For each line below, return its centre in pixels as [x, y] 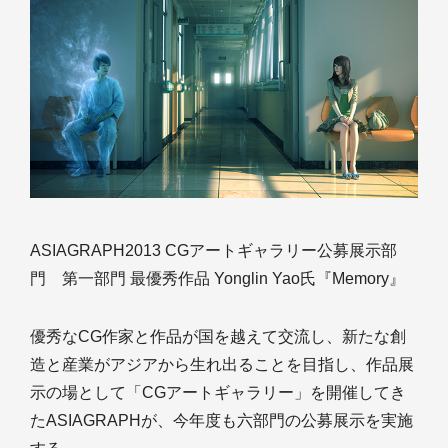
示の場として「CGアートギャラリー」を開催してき [218, 393]
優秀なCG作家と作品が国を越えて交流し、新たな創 [218, 337]
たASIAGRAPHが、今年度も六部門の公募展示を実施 [221, 421]
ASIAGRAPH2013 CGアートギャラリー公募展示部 [213, 251]
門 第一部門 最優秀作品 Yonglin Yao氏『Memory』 [217, 279]
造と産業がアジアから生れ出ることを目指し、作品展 [222, 365]
